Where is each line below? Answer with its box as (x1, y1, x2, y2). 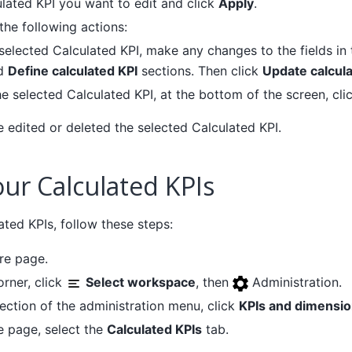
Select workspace (85, 274, 196, 291)
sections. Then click (137, 63, 262, 79)
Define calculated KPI (7, 63, 137, 79)
